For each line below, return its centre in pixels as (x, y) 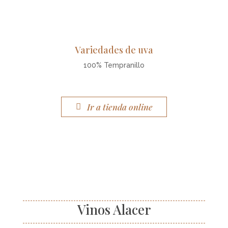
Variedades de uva (114, 50)
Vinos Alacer (114, 210)
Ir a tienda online (120, 107)
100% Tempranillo (114, 65)
